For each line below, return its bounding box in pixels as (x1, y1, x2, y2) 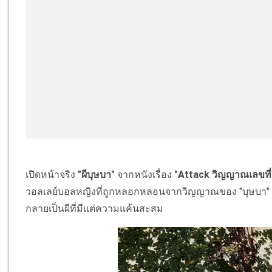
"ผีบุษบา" (78, 169, 115, 181)
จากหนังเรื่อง (115, 169, 175, 181)
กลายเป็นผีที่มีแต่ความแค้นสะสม (25, 203, 164, 215)
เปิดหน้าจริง (25, 169, 78, 181)
